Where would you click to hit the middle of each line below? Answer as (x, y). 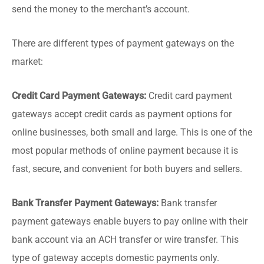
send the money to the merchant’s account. (101, 9)
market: (27, 62)
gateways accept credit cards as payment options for (122, 114)
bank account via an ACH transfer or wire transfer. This (125, 240)
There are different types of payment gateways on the (123, 43)
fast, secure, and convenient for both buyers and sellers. (127, 169)
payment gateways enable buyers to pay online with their (130, 221)
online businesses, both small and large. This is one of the (132, 132)
